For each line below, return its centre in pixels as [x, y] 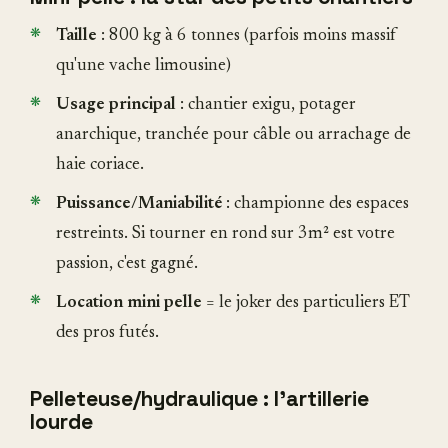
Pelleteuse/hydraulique [144, 399]
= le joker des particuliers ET [306, 304]
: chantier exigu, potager [266, 106]
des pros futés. [107, 334]
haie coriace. [100, 166]
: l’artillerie [313, 399]
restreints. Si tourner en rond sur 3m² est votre [225, 235]
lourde [61, 422]
